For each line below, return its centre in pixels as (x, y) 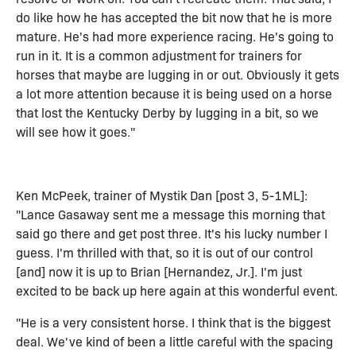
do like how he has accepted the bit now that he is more (174, 17)
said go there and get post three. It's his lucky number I (172, 233)
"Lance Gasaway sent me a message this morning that (170, 214)
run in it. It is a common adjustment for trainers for (159, 55)
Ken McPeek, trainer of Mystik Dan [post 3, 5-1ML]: (162, 195)
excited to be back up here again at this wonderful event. (177, 290)
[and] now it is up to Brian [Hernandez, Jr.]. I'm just (159, 271)
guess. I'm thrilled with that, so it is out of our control (164, 252)
